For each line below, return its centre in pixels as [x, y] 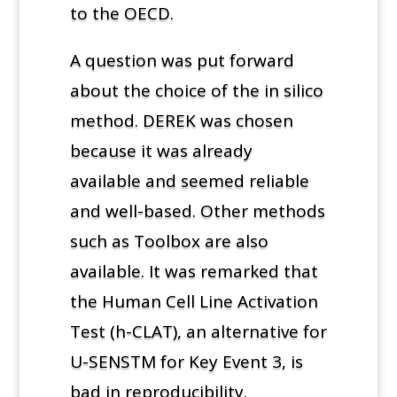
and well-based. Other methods [197, 210]
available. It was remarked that [194, 271]
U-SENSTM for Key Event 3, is [186, 361]
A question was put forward [182, 60]
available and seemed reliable [189, 180]
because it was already [161, 150]
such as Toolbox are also [169, 241]
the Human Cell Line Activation [194, 301]
